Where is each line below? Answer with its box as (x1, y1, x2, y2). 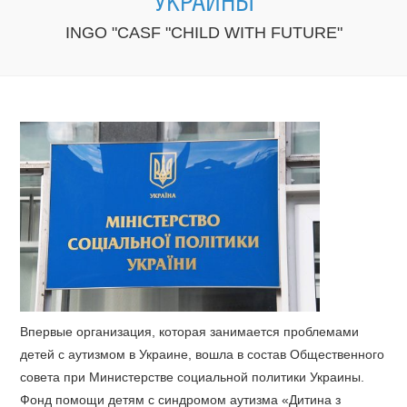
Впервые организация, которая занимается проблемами (20, 323, 360, 339)
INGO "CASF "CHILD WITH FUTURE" (65, 24, 342, 42)
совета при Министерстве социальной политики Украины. (20, 369, 365, 384)
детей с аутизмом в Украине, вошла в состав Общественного (20, 346, 385, 362)
